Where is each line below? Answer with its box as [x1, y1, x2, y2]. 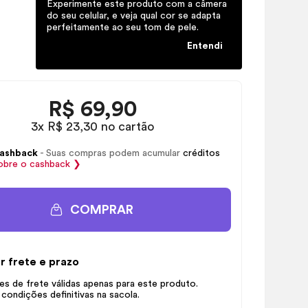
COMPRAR [69, 203, 133, 216]
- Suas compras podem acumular [37, 148, 183, 158]
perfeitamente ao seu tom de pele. [47, 23, 199, 32]
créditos [182, 148, 220, 158]
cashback [29, 159, 70, 169]
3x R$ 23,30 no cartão [31, 120, 154, 133]
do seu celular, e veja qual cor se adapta [47, 11, 221, 21]
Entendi [187, 41, 223, 51]
